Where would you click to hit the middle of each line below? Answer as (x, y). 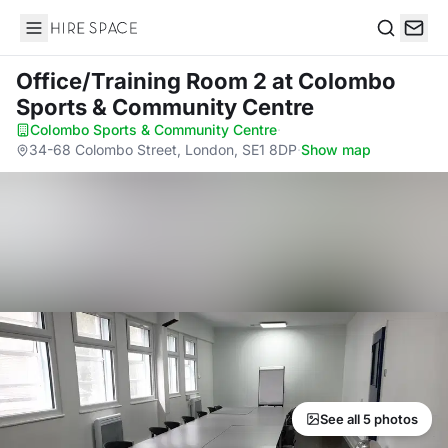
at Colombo (334, 81)
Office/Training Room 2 (144, 81)
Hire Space (60, 38)
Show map (336, 149)
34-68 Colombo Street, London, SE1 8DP (163, 149)
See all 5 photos (369, 419)
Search (401, 48)
